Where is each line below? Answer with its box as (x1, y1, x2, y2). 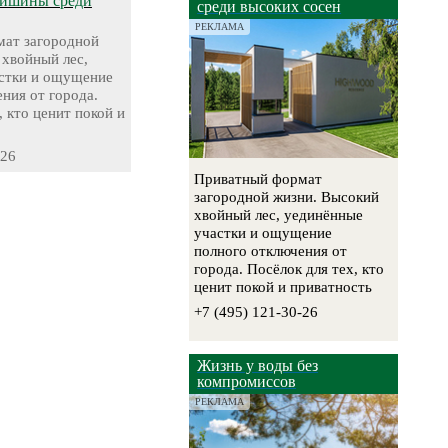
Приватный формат (194, 171, 323, 188)
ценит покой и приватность (194, 279, 373, 296)
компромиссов (197, 373, 297, 391)
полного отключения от (194, 243, 348, 260)
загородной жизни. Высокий (194, 189, 380, 206)
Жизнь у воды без (197, 357, 319, 375)
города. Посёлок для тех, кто (194, 261, 385, 278)
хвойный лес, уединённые (194, 207, 364, 224)
